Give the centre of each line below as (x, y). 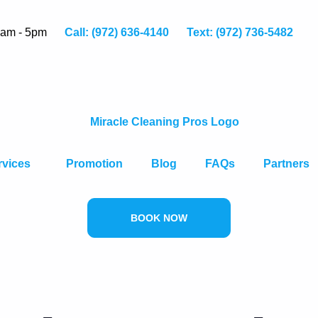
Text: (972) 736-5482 (240, 32)
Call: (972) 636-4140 (117, 32)
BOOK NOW (159, 218)
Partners (286, 164)
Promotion (94, 164)
